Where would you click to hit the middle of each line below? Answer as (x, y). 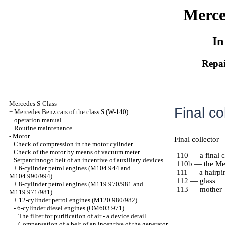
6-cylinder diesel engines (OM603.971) (71, 208)
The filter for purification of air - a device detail (82, 216)
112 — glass (196, 181)
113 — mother (199, 189)
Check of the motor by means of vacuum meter (77, 152)
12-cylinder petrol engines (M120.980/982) (78, 200)
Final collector (197, 139)
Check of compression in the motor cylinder (73, 144)
